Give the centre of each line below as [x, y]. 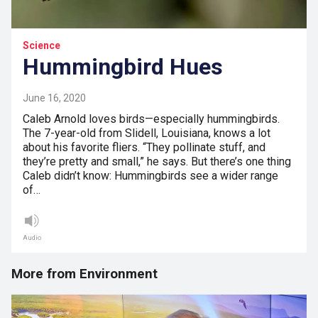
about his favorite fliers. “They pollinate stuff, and [144, 147]
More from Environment [84, 274]
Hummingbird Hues [123, 66]
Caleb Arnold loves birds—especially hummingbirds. [151, 119]
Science [42, 45]
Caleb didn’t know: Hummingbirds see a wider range [150, 175]
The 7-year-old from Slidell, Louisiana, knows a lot [147, 133]
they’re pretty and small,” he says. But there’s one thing [157, 161]
